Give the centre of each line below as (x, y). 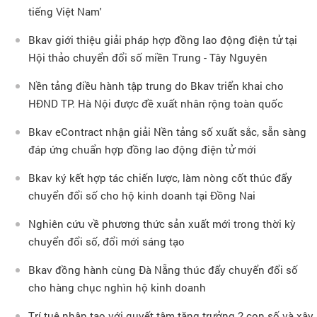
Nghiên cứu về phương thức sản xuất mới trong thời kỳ (162, 223)
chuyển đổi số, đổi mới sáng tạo (106, 241)
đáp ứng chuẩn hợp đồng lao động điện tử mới (142, 149)
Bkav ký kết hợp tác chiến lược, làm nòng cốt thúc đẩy (160, 177)
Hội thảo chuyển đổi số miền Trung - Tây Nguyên (148, 57)
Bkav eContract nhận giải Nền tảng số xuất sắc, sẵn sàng (167, 131)
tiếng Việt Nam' (65, 11)
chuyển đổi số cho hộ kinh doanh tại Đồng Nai (142, 195)
